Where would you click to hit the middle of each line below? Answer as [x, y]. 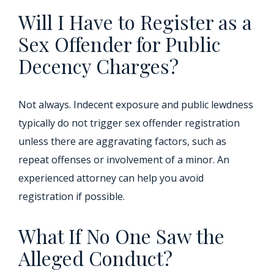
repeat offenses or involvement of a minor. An [124, 160]
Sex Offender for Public [120, 44]
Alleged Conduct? [95, 258]
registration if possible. [72, 197]
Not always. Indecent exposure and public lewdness [136, 105]
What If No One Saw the [121, 236]
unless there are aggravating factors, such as [122, 142]
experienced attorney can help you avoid [111, 178]
